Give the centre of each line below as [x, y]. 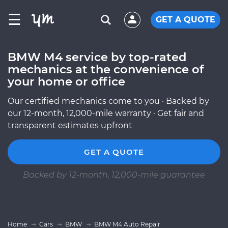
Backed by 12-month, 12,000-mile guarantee [114, 175]
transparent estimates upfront [70, 125]
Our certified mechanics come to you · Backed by [108, 101]
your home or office [66, 81]
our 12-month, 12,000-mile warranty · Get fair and [106, 113]
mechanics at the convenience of [106, 69]
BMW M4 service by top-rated [97, 57]
